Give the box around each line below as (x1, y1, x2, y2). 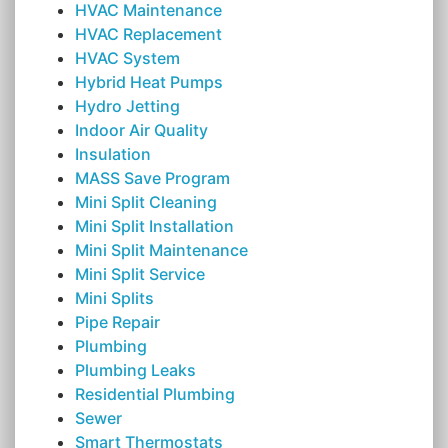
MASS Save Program (75, 168, 230, 189)
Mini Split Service (75, 264, 205, 285)
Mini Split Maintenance (75, 240, 248, 261)
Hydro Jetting (75, 96, 180, 117)
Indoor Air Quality (75, 120, 208, 141)
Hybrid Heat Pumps (75, 72, 223, 93)
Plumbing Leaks (75, 360, 196, 381)
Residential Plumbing (75, 384, 235, 405)
